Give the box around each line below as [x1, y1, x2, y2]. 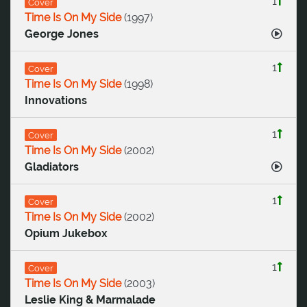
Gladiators [25, 160, 79, 174]
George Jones [25, 27, 99, 41]
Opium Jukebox [25, 227, 108, 241]
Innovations [25, 94, 87, 108]
